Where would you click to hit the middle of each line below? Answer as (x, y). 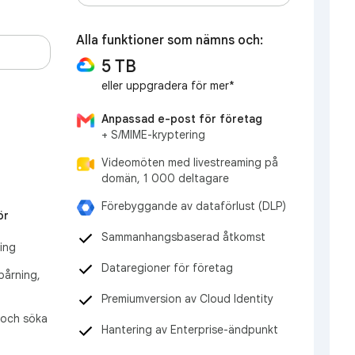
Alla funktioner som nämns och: (170, 40)
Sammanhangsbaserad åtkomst (183, 237)
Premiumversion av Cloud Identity (187, 298)
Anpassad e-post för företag (182, 118)
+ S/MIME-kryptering (153, 134)
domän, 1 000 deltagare (165, 178)
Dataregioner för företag (167, 267)
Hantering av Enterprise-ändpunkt (190, 329)
